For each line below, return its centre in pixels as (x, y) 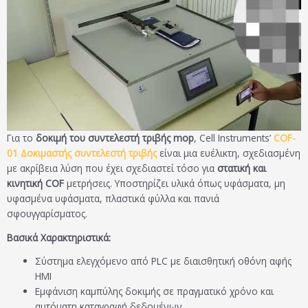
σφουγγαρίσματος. (47, 214)
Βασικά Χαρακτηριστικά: (59, 237)
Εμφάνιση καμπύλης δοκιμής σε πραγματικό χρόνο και (155, 291)
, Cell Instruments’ (234, 138)
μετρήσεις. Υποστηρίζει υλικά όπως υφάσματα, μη (175, 184)
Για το (21, 138)
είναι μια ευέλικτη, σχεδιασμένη (229, 153)
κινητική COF (35, 184)
